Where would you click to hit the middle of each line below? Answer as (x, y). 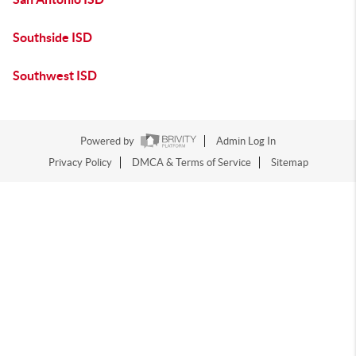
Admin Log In (246, 141)
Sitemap (289, 163)
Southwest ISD (55, 75)
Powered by (108, 141)
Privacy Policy (80, 163)
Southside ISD (52, 37)
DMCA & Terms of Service (191, 163)
